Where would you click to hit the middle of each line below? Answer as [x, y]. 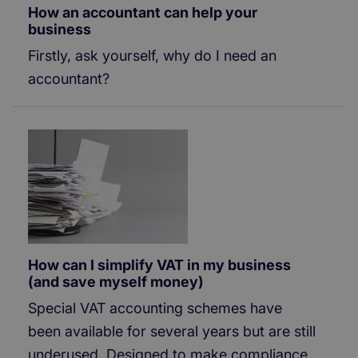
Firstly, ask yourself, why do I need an [152, 56]
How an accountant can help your [143, 13]
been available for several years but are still [172, 331]
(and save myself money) [116, 282]
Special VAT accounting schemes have [155, 308]
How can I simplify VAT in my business [159, 265]
